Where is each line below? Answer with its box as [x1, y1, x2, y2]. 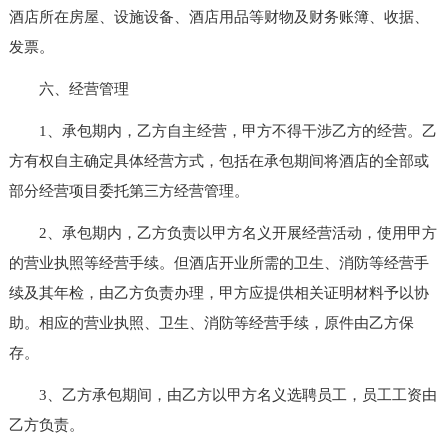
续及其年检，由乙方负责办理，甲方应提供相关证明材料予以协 [8, 284, 429, 301]
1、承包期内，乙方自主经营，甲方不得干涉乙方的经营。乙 [8, 122, 437, 139]
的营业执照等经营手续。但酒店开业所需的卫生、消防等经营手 [8, 254, 429, 271]
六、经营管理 [8, 80, 129, 97]
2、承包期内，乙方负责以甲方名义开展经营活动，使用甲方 [8, 224, 437, 241]
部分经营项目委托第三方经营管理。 [8, 182, 249, 199]
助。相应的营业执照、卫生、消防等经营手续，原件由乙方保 [8, 314, 414, 331]
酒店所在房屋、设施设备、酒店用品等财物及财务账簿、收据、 [8, 8, 429, 25]
